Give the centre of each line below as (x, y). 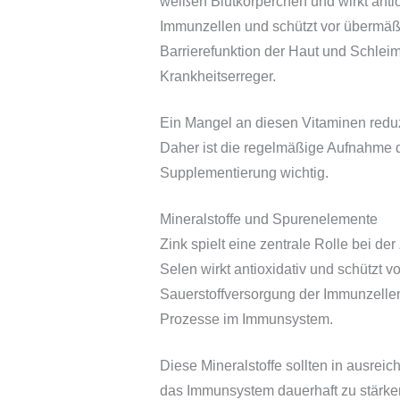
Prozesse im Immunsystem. (246, 319)
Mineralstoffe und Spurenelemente (268, 219)
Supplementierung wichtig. (244, 172)
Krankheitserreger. (217, 76)
